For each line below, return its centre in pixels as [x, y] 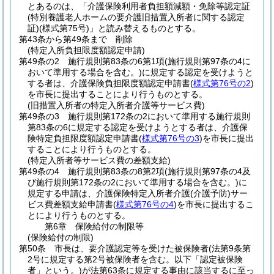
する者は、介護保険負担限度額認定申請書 [109, 83]
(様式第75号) [64, 28]
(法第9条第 [230, 248]
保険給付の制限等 [109, 226]
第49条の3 [39, 116]
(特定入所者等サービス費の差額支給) [99, 160]
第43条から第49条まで [63, 39]
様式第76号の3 [171, 138]
